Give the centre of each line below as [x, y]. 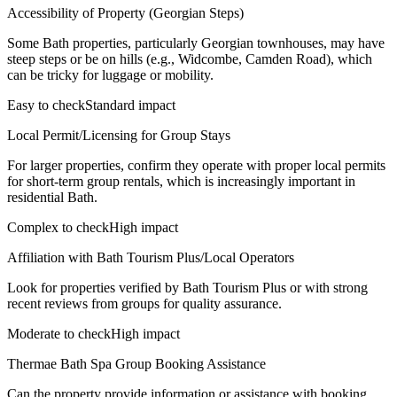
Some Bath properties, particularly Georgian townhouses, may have [196, 43]
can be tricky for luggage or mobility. [110, 74]
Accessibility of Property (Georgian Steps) [125, 12]
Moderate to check [59, 333]
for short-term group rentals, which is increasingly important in [181, 181]
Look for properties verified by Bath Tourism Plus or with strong [187, 287]
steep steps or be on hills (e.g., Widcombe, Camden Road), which [190, 58]
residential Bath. [52, 197]
